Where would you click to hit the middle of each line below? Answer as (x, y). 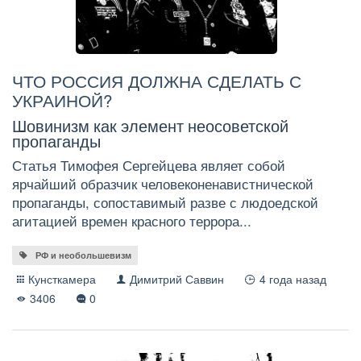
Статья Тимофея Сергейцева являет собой (149, 166)
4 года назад (299, 278)
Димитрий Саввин (177, 278)
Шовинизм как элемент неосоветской (150, 126)
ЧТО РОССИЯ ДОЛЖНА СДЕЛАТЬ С (157, 81)
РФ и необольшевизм (83, 255)
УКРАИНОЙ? (62, 100)
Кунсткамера (62, 278)
